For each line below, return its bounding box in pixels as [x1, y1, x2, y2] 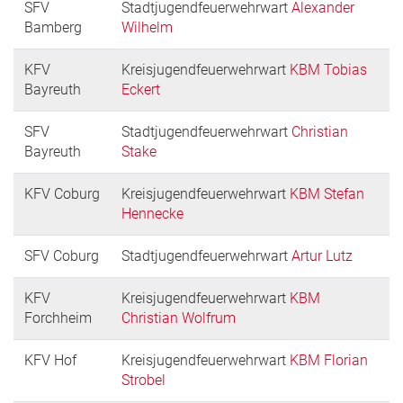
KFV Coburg [24, 184, 100, 202]
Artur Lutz [291, 246, 353, 264]
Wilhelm [121, 18, 173, 36]
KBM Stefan [290, 184, 364, 202]
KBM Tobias [290, 60, 367, 78]
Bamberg [24, 18, 82, 36]
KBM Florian [290, 351, 368, 369]
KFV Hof [24, 351, 76, 369]
